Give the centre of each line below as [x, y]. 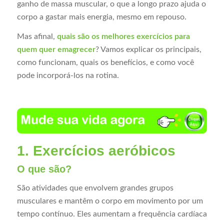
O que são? [44, 169]
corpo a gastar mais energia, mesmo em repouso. [101, 17]
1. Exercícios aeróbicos [96, 151]
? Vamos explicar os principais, [148, 50]
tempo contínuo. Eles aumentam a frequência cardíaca [112, 214]
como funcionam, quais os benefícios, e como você [105, 63]
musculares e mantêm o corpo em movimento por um [110, 201]
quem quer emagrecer [56, 50]
